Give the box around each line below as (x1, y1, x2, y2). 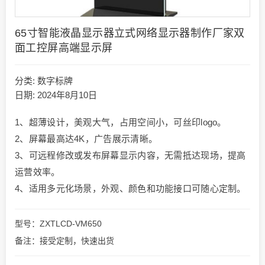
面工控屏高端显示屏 (15, 42, 113, 54)
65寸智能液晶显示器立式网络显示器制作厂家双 (15, 27, 245, 40)
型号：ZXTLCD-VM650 (15, 219, 102, 229)
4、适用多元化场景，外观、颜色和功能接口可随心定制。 (15, 183, 246, 194)
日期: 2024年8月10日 (15, 90, 97, 101)
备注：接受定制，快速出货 (15, 236, 114, 246)
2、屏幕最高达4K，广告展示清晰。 (15, 134, 158, 144)
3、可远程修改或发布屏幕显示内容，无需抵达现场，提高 (15, 150, 246, 161)
